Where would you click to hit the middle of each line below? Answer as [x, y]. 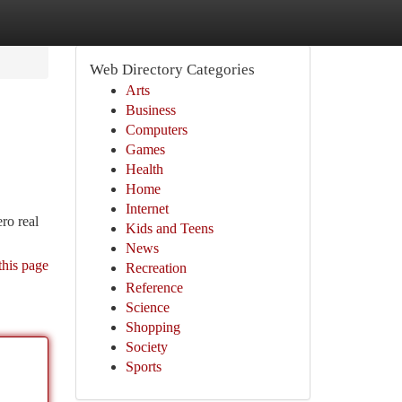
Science [147, 307]
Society [146, 347]
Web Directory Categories [172, 70]
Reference [154, 288]
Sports [143, 367]
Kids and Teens [169, 228]
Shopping [153, 327]
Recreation [156, 268]
